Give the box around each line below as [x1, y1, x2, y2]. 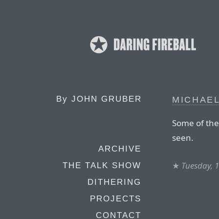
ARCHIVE [98, 144, 141, 153]
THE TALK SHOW [63, 161, 141, 170]
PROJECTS [90, 194, 141, 203]
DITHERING [88, 177, 141, 187]
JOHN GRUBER [71, 94, 142, 104]
